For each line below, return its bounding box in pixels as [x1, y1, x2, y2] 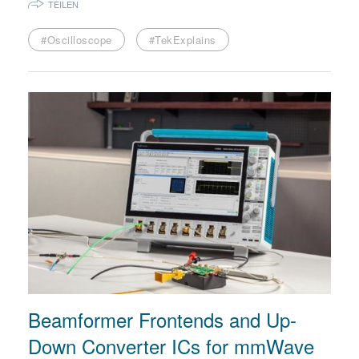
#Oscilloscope [41, 32, 112, 48]
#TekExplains [148, 32, 216, 48]
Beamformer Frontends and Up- [28, 305, 296, 333]
